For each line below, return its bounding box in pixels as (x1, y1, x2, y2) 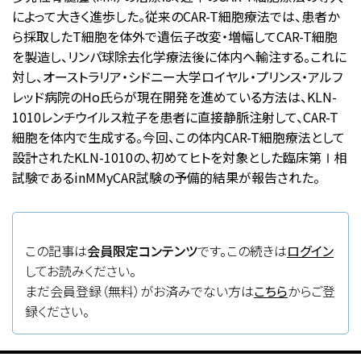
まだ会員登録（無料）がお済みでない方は (25, 281, 254, 301)
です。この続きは (197, 241, 287, 260)
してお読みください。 (25, 261, 136, 280)
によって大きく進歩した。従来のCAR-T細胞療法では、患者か (12, 6, 339, 26)
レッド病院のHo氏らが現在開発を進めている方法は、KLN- (12, 87, 337, 106)
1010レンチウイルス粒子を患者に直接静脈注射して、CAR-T (12, 107, 338, 127)
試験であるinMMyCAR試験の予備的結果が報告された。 (12, 168, 320, 187)
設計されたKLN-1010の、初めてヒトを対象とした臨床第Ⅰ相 (12, 147, 347, 167)
